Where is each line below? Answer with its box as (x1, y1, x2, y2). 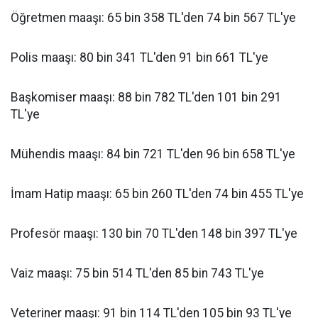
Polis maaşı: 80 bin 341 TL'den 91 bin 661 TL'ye (11, 50, 268, 65)
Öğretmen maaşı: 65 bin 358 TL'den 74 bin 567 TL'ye (11, 11, 296, 26)
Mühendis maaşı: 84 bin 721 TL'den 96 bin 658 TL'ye (11, 147, 295, 162)
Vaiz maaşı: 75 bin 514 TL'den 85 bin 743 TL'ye (11, 266, 264, 281)
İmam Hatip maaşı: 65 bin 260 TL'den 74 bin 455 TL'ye (11, 187, 304, 202)
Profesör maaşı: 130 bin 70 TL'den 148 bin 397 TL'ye (11, 226, 297, 241)
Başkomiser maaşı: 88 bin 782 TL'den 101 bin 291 (11, 90, 282, 105)
